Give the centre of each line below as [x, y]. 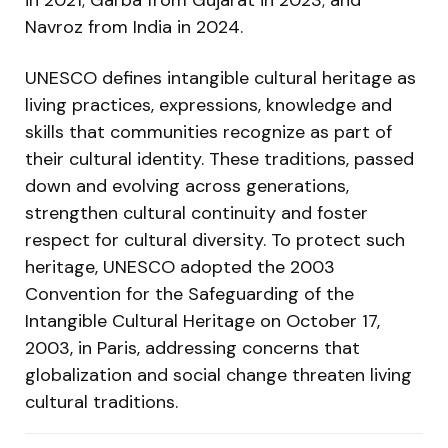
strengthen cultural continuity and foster [196, 212]
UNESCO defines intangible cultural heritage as [220, 77]
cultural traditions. [101, 401]
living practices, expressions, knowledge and [208, 104]
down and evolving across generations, [187, 185]
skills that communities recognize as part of [208, 131]
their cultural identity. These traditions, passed [219, 158]
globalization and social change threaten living [218, 374]
